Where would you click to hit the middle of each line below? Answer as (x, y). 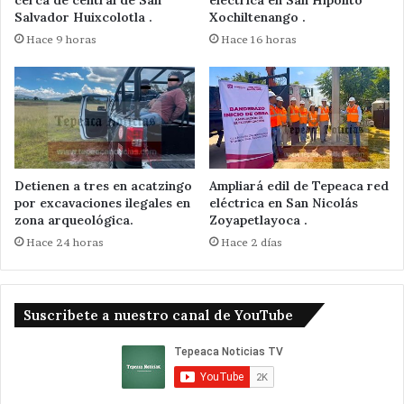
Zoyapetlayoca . (258, 220)
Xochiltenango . (257, 18)
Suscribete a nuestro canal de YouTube (158, 316)
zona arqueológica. (74, 220)
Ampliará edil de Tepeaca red (299, 186)
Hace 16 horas (259, 40)
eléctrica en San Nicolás (284, 203)
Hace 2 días (252, 243)
